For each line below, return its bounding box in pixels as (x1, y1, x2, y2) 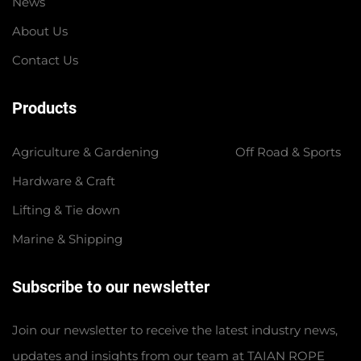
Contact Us (12, 52, 78, 68)
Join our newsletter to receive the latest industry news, (12, 322, 338, 338)
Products (12, 98, 77, 118)
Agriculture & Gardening (12, 143, 159, 160)
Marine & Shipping (12, 230, 122, 247)
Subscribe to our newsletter (12, 276, 210, 297)
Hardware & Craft (12, 172, 115, 189)
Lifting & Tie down (12, 201, 120, 218)
